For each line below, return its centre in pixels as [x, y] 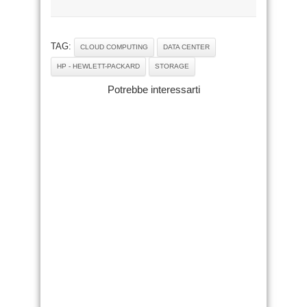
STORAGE [172, 66]
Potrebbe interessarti [153, 89]
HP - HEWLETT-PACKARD [98, 66]
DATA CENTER [186, 47]
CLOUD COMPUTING [114, 47]
